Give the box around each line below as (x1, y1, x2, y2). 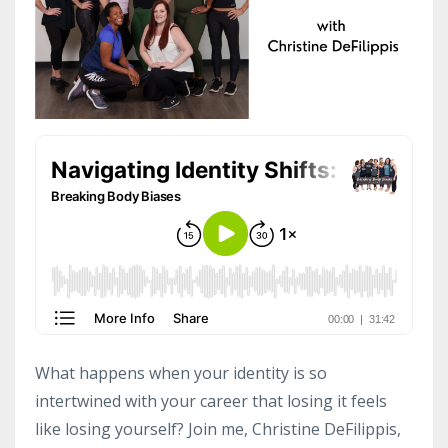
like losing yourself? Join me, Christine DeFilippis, (35, 417, 401, 440)
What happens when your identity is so (35, 361, 327, 384)
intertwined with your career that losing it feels (35, 389, 387, 412)
